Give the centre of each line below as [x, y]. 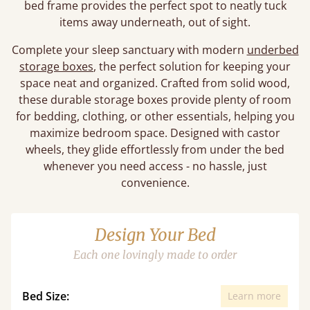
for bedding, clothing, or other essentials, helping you [155, 116]
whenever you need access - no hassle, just [155, 166]
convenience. [155, 183]
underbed [273, 50]
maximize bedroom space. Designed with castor [155, 133]
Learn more [254, 296]
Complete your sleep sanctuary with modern [129, 50]
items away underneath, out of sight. [155, 22]
